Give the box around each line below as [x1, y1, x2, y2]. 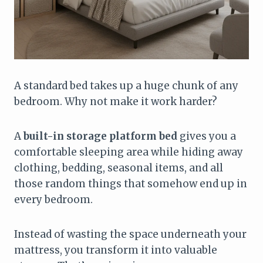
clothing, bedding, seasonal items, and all [14, 161, 223, 174]
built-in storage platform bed [23, 129, 177, 143]
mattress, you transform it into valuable [14, 243, 217, 257]
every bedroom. [14, 193, 93, 206]
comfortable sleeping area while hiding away [14, 145, 243, 159]
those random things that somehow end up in [14, 177, 247, 190]
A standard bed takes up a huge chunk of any [14, 79, 238, 92]
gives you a [177, 129, 236, 143]
